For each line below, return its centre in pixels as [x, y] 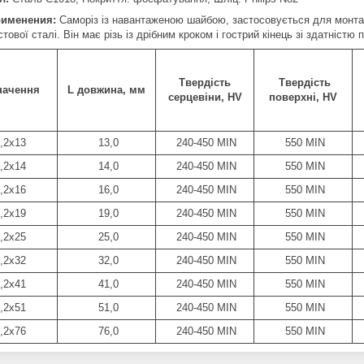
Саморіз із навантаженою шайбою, [146, 19]
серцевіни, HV [205, 97]
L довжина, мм [106, 89]
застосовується [271, 19]
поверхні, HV [303, 97]
